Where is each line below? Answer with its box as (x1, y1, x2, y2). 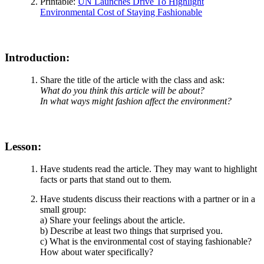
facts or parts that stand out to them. (40, 174, 171, 185)
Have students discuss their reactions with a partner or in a (40, 194, 255, 204)
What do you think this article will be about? (40, 85, 204, 96)
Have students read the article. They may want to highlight (40, 164, 257, 174)
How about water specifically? (40, 247, 153, 258)
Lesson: (5, 140, 41, 153)
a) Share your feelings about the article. (40, 215, 185, 226)
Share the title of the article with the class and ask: (40, 75, 225, 85)
